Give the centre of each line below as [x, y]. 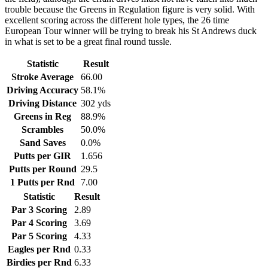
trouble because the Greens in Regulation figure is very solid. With [130, 9]
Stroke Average [42, 77]
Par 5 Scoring [39, 236]
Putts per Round [42, 169]
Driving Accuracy [42, 90]
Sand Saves [42, 142]
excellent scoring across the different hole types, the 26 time [117, 20]
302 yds [96, 103]
